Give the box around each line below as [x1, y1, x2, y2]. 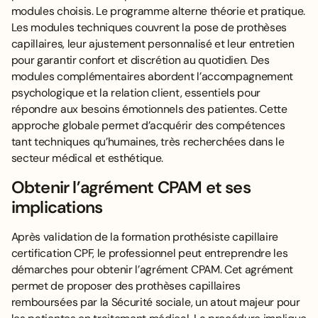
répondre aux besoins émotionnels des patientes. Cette [11, 102, 287, 117]
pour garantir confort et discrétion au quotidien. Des [11, 53, 270, 68]
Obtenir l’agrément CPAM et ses [11, 177, 251, 198]
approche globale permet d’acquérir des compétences [11, 118, 285, 133]
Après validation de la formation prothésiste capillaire [11, 229, 279, 244]
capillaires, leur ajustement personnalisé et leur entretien [11, 36, 295, 52]
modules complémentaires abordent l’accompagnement [11, 69, 294, 84]
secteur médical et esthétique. [11, 150, 164, 166]
